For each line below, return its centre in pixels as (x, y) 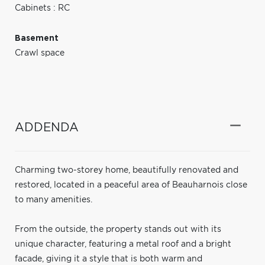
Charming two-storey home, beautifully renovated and (127, 170)
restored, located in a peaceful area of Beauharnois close (131, 185)
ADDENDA (47, 127)
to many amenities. (54, 200)
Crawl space (40, 53)
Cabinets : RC (42, 8)
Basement (37, 38)
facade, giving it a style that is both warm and (109, 259)
